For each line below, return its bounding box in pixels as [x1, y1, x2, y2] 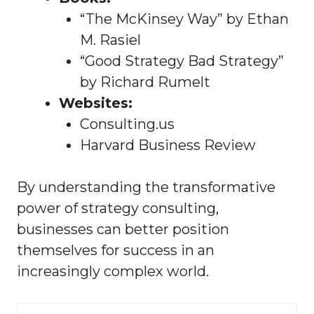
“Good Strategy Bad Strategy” [80, 53, 284, 70]
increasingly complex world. [17, 263, 209, 280]
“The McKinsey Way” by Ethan [80, 11, 289, 28]
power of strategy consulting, [17, 200, 219, 217]
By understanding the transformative [17, 179, 275, 196]
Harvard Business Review [80, 137, 256, 154]
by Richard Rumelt [80, 74, 210, 91]
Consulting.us [80, 116, 175, 133]
